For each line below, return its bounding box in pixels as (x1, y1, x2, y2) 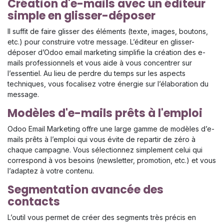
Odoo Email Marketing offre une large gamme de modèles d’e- (7, 124, 214, 133)
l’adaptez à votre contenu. (7, 166, 94, 175)
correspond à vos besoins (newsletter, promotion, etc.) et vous (7, 156, 216, 165)
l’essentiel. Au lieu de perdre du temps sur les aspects (7, 69, 185, 78)
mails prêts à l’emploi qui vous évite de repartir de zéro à (7, 135, 195, 144)
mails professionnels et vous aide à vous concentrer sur (7, 58, 192, 67)
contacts (7, 194, 60, 210)
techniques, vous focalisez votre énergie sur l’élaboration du (7, 79, 208, 88)
